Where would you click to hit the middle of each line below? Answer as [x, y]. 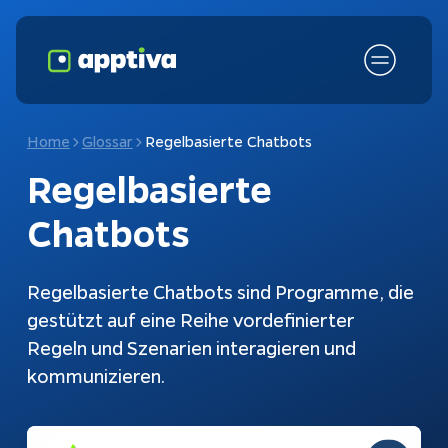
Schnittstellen [63, 413]
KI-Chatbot [322, 366]
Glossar [107, 141]
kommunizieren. [97, 376]
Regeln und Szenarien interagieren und [193, 348]
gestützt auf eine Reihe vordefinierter [192, 320]
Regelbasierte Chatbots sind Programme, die [222, 292]
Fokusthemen [77, 366]
